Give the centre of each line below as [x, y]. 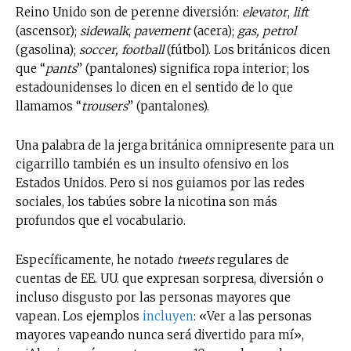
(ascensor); [48, 31]
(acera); [215, 31]
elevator [265, 12]
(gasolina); [47, 49]
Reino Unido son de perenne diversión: [129, 12]
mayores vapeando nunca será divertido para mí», [160, 335]
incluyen [168, 316]
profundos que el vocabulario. [101, 220]
